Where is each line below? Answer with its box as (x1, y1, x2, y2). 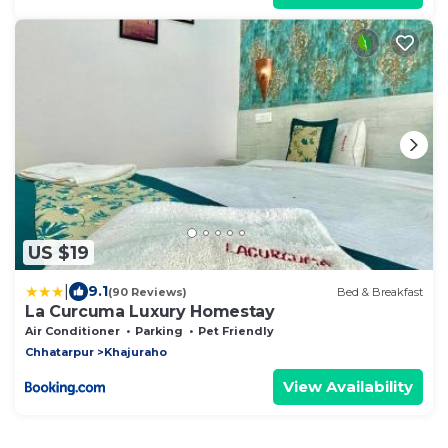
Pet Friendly (198, 324, 274, 339)
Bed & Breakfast (337, 284, 423, 299)
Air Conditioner (25, 324, 120, 339)
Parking (135, 324, 183, 339)
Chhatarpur (25, 345, 94, 360)
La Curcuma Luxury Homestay (25, 302, 275, 322)
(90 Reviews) (108, 284, 187, 299)
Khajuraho (104, 345, 167, 360)
